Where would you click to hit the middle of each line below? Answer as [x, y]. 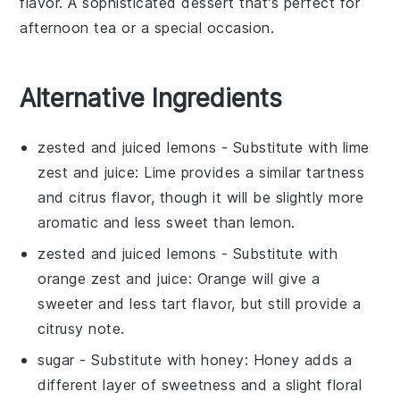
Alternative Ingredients [151, 98]
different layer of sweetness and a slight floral [200, 384]
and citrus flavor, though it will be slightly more [201, 197]
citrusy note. [81, 328]
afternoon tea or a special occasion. [147, 27]
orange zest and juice [113, 278]
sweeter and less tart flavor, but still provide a [200, 303]
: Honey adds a [298, 359]
